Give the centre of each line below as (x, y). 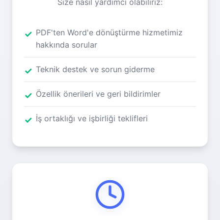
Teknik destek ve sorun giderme (95, 69)
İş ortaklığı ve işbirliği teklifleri (92, 118)
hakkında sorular (67, 45)
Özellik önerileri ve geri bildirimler (98, 94)
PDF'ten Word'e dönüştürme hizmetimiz (109, 32)
